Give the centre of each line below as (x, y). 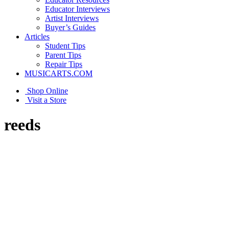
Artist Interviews (72, 18)
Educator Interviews (77, 9)
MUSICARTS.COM (59, 73)
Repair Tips (64, 64)
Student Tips (65, 46)
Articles (37, 37)
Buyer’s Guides (70, 27)
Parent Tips (63, 55)
